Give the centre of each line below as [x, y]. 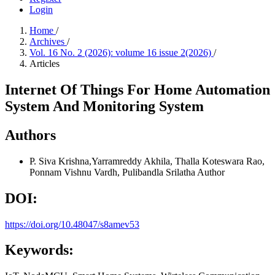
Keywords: [39, 250]
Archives [48, 41]
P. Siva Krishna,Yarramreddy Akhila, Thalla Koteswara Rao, [147, 161]
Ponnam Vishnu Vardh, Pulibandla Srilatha [113, 172]
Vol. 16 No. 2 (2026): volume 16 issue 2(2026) [122, 52]
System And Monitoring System [104, 106]
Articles [45, 64]
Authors [30, 135]
